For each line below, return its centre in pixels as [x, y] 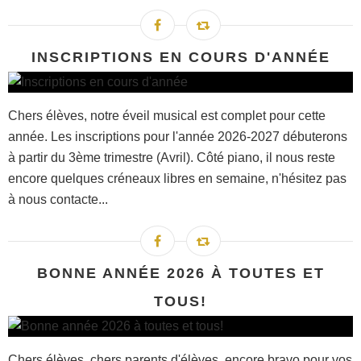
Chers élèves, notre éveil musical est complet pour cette [167, 115]
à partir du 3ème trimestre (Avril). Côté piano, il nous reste [172, 157]
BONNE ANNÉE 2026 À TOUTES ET [180, 273]
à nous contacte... [58, 199]
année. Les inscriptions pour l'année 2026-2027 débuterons [178, 136]
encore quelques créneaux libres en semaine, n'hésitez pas [177, 178]
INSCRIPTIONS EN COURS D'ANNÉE [180, 57]
